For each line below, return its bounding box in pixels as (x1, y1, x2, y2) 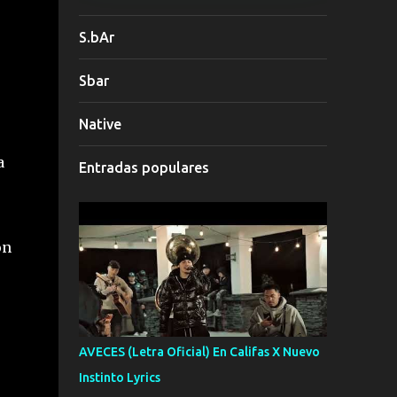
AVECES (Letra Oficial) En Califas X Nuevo (78, 345, 320, 359)
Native (78, 116, 121, 132)
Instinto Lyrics (78, 370, 160, 385)
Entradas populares (78, 160, 209, 175)
